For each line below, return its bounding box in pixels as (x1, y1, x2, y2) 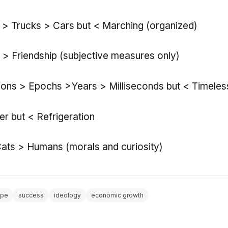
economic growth (91, 191, 144, 199)
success (18, 191, 44, 199)
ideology (54, 191, 81, 199)
